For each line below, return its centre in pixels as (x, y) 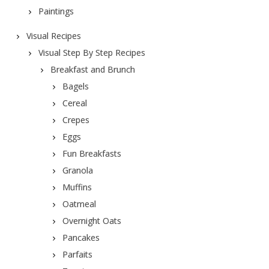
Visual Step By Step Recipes (92, 53)
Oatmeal (79, 204)
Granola (77, 170)
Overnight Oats (92, 221)
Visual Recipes (53, 36)
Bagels (75, 86)
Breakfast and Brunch (92, 69)
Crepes (76, 120)
